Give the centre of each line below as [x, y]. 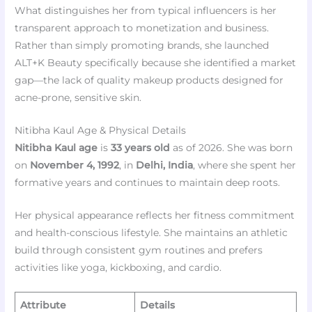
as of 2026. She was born [232, 148]
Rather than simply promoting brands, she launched [142, 46]
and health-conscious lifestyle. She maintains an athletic [151, 232]
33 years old [141, 148]
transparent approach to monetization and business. [142, 28]
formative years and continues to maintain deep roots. [148, 183]
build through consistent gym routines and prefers [139, 250]
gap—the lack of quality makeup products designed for [149, 80]
